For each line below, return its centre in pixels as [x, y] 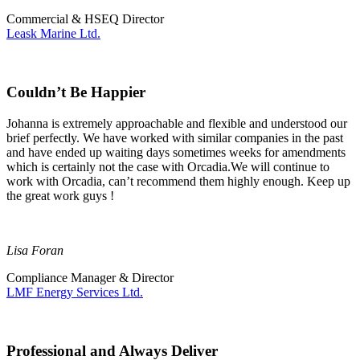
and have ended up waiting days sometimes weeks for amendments [176, 152]
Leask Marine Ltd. [53, 34]
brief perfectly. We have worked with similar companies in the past [175, 137]
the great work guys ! [60, 195]
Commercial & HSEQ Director [85, 19]
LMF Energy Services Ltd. [75, 292]
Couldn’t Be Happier [76, 92]
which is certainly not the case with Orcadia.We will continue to [168, 166]
